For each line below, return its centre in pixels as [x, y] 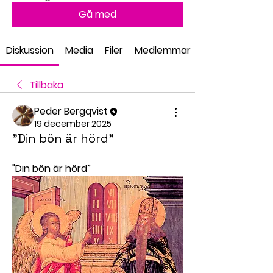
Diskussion [30, 50]
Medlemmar [163, 50]
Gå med [97, 14]
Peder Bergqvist [71, 111]
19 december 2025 [73, 124]
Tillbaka [46, 85]
